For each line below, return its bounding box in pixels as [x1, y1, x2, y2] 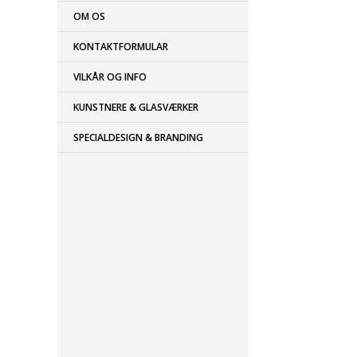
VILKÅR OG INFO [73, 70, 147, 84]
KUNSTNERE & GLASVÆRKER [73, 100, 198, 114]
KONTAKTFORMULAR [73, 40, 168, 53]
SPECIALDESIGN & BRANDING [73, 131, 203, 144]
